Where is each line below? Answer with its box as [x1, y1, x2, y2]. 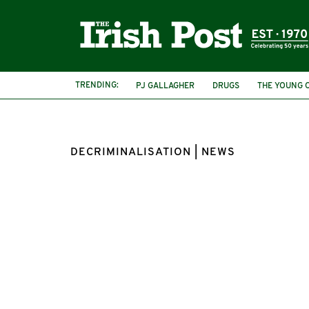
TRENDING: [75, 81, 119, 90]
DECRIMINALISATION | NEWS [70, 147, 235, 158]
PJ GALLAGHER [136, 81, 195, 90]
